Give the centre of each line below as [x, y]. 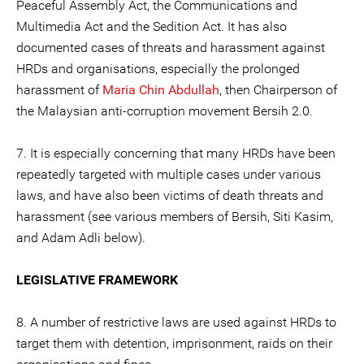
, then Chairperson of [278, 90]
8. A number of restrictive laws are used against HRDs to [176, 322]
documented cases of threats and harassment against [171, 48]
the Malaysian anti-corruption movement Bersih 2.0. [165, 111]
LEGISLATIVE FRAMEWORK [97, 280]
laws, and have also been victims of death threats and [170, 195]
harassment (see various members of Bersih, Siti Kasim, [175, 217]
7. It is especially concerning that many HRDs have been [176, 153]
